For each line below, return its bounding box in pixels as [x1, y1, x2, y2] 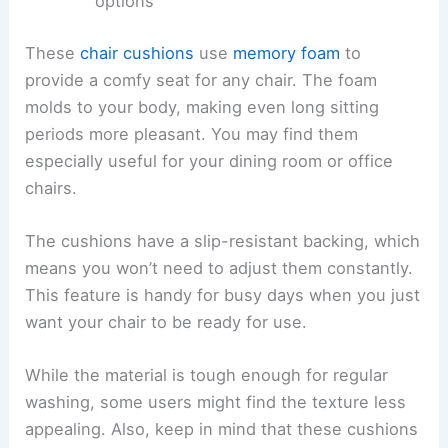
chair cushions [80, 42, 195, 63]
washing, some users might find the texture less [25, 392, 407, 413]
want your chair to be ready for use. [25, 312, 308, 333]
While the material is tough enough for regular [25, 365, 389, 386]
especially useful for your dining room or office [25, 150, 394, 171]
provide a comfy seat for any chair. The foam [25, 69, 378, 90]
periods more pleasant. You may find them [25, 123, 359, 144]
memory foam [233, 42, 341, 63]
